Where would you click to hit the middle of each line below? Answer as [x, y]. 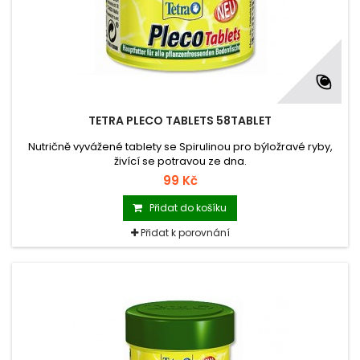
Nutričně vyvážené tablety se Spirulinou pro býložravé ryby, [180, 147]
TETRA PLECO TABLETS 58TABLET [180, 121]
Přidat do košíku [188, 208]
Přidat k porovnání [185, 233]
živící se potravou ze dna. [180, 162]
